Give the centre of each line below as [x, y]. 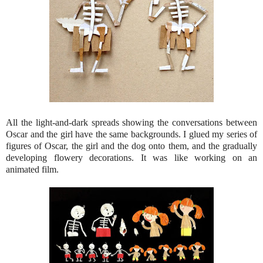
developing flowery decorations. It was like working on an [131, 157]
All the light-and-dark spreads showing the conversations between [131, 122]
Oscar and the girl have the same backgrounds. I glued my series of [131, 134]
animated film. [32, 169]
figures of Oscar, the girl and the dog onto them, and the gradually [131, 146]
